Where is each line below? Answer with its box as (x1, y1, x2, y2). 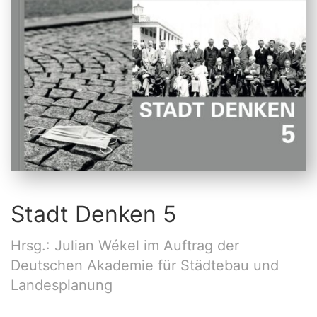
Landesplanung (11, 276, 113, 294)
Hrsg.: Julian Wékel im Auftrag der (11, 236, 239, 254)
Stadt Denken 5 (11, 200, 176, 228)
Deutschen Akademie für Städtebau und (11, 256, 279, 274)
